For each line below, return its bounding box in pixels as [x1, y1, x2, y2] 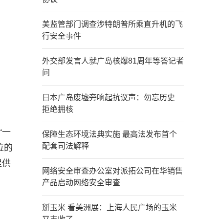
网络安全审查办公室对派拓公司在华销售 [42, 167, 183, 175]
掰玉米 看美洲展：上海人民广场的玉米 [42, 203, 177, 212]
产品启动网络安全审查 [42, 178, 120, 187]
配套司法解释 [42, 142, 89, 150]
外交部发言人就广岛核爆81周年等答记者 [42, 57, 184, 65]
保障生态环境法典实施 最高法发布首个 [42, 130, 177, 138]
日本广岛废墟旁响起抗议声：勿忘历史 [42, 93, 183, 102]
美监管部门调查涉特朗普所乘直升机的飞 [42, 20, 183, 28]
